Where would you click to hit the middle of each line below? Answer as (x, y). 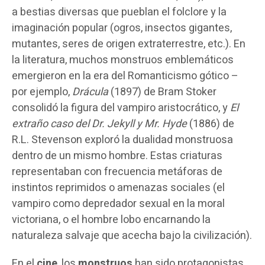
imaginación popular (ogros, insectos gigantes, (122, 28)
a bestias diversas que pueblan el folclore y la (119, 12)
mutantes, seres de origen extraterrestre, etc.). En (129, 44)
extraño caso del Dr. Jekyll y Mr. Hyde (99, 124)
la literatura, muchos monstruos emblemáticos (123, 60)
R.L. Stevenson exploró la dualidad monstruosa (122, 140)
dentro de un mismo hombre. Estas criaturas (117, 156)
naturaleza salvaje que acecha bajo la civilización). (132, 235)
